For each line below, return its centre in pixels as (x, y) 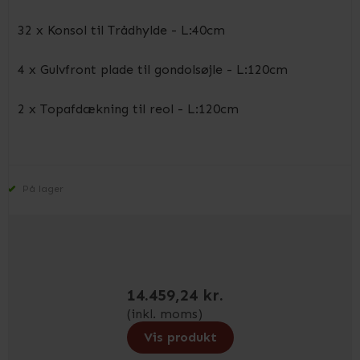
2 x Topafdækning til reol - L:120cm (128, 109)
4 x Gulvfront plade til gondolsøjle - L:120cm (153, 70)
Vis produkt (180, 337)
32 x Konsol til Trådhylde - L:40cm (121, 30)
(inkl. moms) (164, 314)
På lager (42, 189)
